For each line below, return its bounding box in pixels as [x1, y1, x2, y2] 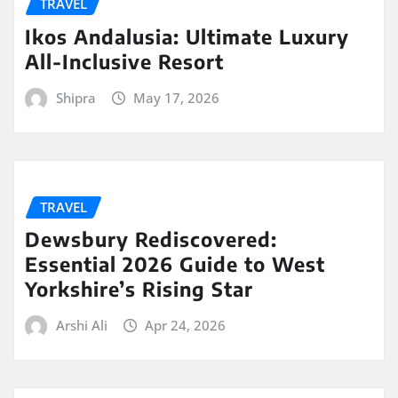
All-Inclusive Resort [25, 49, 224, 75]
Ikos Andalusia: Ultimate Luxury [25, 24, 349, 50]
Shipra [55, 89, 96, 107]
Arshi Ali [55, 316, 107, 335]
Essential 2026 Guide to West [25, 251, 325, 277]
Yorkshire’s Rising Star [25, 276, 253, 302]
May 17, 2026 [133, 89, 220, 107]
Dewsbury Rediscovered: [25, 227, 277, 252]
